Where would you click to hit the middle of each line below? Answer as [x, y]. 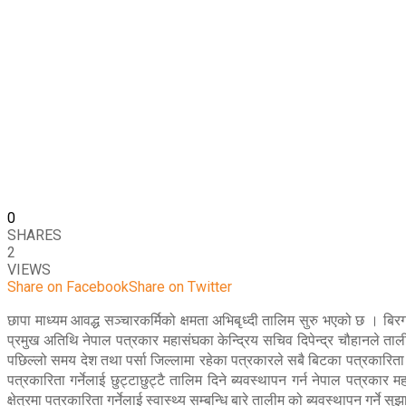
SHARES [34, 236]
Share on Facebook [68, 287]
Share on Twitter [180, 287]
